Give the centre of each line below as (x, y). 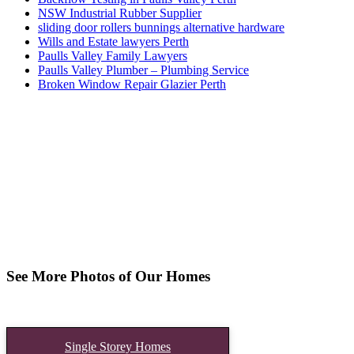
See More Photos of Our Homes (108, 276)
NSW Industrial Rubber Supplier (120, 13)
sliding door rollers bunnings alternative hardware (161, 28)
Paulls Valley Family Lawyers (113, 56)
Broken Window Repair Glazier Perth (132, 85)
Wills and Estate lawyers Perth (113, 42)
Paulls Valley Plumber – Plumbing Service (143, 70)
